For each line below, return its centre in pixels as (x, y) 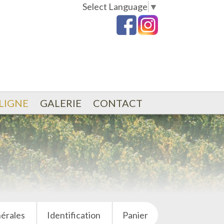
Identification (74, 215)
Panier (135, 215)
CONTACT (117, 103)
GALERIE (60, 103)
